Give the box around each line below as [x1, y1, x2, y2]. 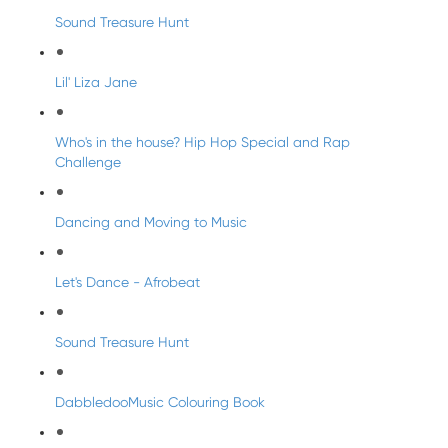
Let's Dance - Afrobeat [55, 274, 200, 290]
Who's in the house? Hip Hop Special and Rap [55, 134, 350, 150]
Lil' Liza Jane [55, 74, 137, 90]
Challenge [55, 154, 121, 170]
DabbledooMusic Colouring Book [55, 394, 265, 410]
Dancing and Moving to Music [55, 214, 247, 230]
